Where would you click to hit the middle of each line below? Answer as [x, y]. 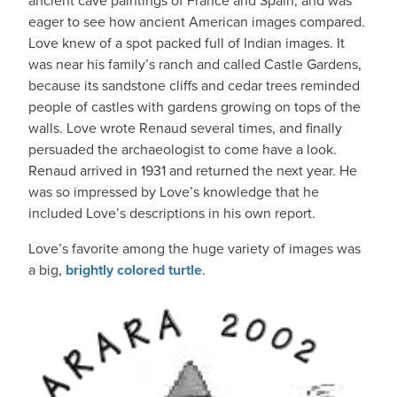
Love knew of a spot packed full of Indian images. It [187, 43]
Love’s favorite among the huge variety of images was [195, 248]
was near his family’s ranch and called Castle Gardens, [195, 64]
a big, [47, 269]
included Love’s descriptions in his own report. [172, 213]
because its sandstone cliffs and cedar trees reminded [194, 85]
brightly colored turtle [134, 270]
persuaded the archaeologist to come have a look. [183, 149]
